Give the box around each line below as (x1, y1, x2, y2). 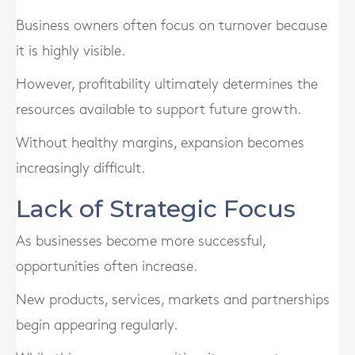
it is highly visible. (16, 44, 125, 58)
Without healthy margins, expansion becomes (16, 136, 304, 150)
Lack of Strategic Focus (16, 194, 296, 223)
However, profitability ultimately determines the (16, 78, 318, 91)
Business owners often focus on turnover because (16, 19, 327, 32)
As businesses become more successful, (16, 235, 265, 248)
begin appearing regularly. (16, 319, 177, 332)
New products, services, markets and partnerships (16, 293, 330, 307)
